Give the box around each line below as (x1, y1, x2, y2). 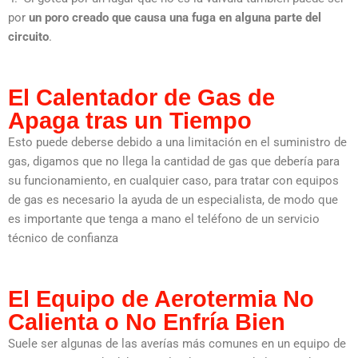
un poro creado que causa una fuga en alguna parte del (29, 10, 321, 26)
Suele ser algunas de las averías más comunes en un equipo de (8, 336, 346, 352)
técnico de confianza (8, 231, 118, 246)
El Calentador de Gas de (8, 85, 275, 111)
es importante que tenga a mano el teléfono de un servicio (8, 212, 320, 227)
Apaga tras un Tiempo (8, 108, 252, 134)
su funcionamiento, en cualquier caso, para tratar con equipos (8, 173, 339, 189)
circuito (8, 30, 49, 45)
